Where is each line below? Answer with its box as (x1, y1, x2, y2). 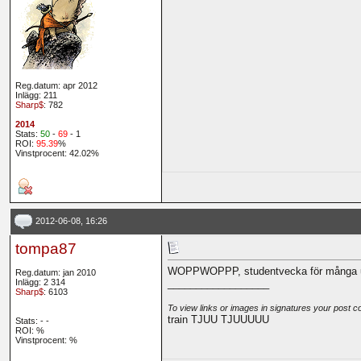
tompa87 (15, 240, 77, 258)
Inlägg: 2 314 (15, 277, 65, 288)
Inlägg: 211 (15, 90, 57, 101)
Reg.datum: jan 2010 (15, 268, 96, 278)
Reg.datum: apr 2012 (15, 81, 98, 91)
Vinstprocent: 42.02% (15, 148, 99, 159)
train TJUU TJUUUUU (167, 313, 269, 326)
